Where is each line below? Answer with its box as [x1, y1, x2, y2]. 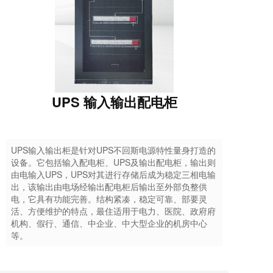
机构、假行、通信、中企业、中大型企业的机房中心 [11, 217, 207, 229]
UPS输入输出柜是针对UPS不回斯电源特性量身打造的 [11, 144, 216, 156]
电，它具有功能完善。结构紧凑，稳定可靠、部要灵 [11, 193, 207, 205]
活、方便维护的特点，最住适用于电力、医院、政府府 [11, 205, 216, 217]
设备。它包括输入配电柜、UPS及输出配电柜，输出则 [11, 156, 216, 168]
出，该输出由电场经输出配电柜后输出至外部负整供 [11, 180, 207, 193]
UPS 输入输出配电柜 [51, 92, 177, 112]
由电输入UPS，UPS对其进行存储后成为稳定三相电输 [11, 168, 216, 180]
